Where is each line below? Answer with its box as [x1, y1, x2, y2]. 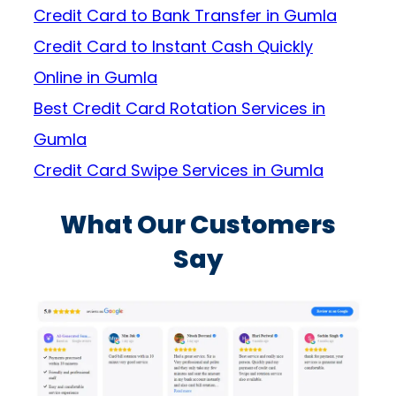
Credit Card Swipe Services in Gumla [34, 159, 324, 182]
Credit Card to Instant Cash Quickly [34, 35, 313, 58]
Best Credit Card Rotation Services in [34, 97, 325, 120]
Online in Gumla [34, 66, 157, 89]
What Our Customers [60, 207, 336, 243]
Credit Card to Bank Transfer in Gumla [34, 4, 337, 27]
